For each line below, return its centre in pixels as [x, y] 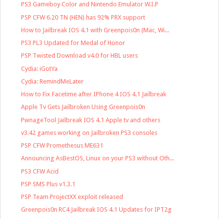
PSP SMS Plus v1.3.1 [48, 184]
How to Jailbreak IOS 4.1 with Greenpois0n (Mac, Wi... [95, 30]
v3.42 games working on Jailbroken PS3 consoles [89, 132]
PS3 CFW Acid [40, 171]
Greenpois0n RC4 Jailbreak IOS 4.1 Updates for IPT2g [97, 210]
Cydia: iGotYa [40, 68]
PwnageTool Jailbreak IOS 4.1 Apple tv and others [91, 120]
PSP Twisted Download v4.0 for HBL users [80, 56]
